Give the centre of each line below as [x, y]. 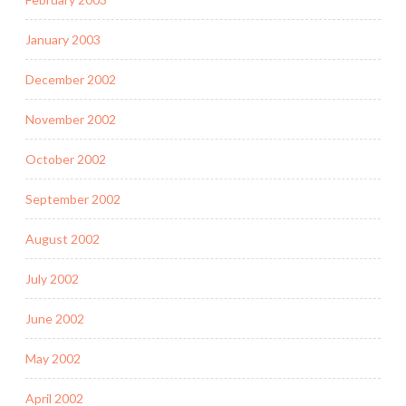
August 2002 [63, 238]
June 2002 [55, 318]
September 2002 [73, 198]
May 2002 [53, 358]
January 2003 [63, 39]
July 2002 [52, 278]
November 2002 [71, 119]
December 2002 [71, 79]
